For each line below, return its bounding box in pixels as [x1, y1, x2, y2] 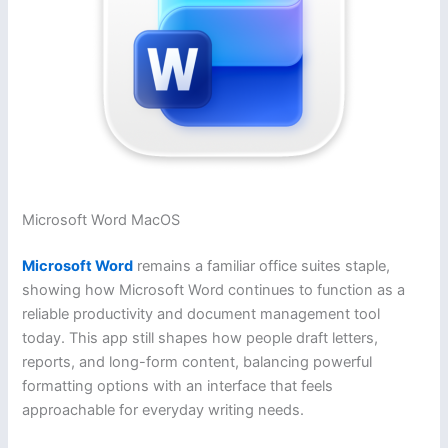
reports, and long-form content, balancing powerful [22, 352, 373, 371]
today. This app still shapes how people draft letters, [22, 328, 379, 347]
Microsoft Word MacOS [22, 210, 181, 229]
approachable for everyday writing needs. [22, 400, 305, 419]
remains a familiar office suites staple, [133, 256, 391, 275]
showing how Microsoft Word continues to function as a [22, 280, 406, 299]
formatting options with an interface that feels [22, 376, 334, 395]
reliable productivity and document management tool [22, 304, 381, 323]
